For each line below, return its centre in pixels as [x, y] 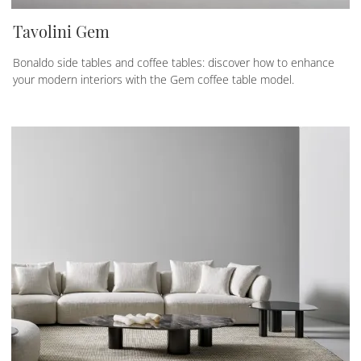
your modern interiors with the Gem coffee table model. [154, 79]
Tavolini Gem [61, 31]
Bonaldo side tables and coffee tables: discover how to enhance [174, 62]
